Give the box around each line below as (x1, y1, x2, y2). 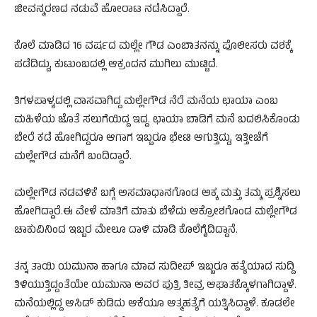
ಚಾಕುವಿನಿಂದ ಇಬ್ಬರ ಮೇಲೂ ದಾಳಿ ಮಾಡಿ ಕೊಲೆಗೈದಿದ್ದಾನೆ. (14, 222, 238, 241)
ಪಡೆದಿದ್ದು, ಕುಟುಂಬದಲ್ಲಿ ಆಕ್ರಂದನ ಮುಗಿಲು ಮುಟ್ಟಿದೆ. (14, 57, 218, 75)
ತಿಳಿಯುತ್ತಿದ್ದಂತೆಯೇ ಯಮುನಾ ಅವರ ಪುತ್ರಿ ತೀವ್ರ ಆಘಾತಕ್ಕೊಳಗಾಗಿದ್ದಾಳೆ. (14, 277, 296, 296)
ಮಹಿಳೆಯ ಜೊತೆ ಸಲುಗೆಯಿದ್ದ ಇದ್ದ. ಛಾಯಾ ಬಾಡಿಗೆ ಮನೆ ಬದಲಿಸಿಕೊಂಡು (14, 112, 300, 130)
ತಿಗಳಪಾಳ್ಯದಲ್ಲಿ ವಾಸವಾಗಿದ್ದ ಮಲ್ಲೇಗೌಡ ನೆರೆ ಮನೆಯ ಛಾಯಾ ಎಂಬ (14, 93, 278, 112)
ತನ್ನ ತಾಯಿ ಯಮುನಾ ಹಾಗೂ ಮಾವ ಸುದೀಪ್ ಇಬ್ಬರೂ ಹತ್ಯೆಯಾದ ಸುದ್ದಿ (14, 259, 294, 277)
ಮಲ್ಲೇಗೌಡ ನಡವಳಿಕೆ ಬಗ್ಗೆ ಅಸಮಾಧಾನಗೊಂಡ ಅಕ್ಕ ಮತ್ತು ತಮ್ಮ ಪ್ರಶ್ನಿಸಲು (14, 185, 301, 204)
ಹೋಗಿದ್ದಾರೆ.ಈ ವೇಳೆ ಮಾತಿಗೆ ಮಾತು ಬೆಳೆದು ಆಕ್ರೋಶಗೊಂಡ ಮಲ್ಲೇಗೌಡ (14, 204, 297, 222)
